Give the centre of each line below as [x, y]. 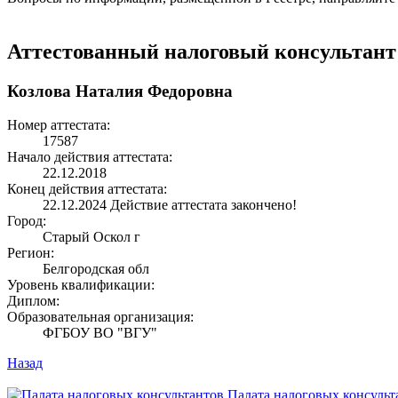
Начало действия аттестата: [90, 157]
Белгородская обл [96, 269]
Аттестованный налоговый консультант [202, 51]
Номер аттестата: [59, 125]
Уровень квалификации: [81, 285]
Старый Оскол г [92, 237]
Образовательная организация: [100, 317]
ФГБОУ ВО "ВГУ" [100, 333]
